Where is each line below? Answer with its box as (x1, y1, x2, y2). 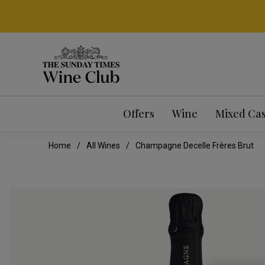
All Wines (86, 141, 120, 151)
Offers (122, 106, 154, 121)
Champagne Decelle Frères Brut (135, 141, 254, 151)
